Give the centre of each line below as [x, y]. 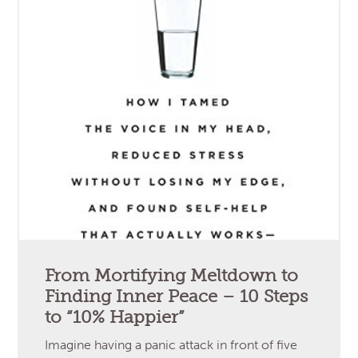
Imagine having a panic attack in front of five [171, 344]
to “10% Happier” [115, 317]
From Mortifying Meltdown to [172, 275]
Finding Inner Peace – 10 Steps [177, 296]
